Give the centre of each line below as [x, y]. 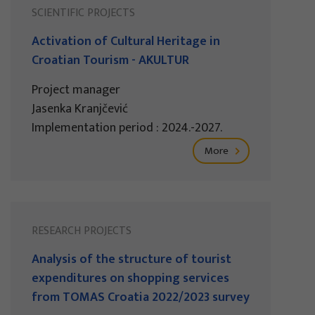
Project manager [76, 90]
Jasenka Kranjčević [80, 109]
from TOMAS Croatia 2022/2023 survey [141, 298]
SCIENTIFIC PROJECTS [83, 13]
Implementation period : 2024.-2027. [127, 128]
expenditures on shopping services [130, 279]
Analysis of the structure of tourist [131, 260]
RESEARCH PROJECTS [82, 231]
